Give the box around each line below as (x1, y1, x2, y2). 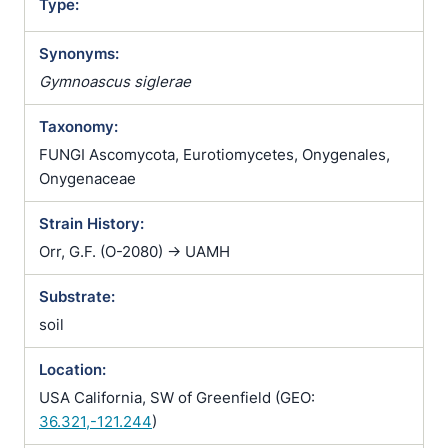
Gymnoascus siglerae (39, 72, 191, 91)
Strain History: (39, 214, 144, 233)
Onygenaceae (39, 169, 136, 188)
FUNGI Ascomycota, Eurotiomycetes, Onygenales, (39, 145, 390, 164)
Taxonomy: (39, 117, 118, 136)
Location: (39, 360, 106, 379)
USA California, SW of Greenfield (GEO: (39, 388, 315, 407)
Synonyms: (39, 44, 119, 63)
